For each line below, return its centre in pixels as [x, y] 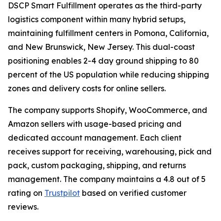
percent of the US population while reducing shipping [109, 74]
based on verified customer [133, 193]
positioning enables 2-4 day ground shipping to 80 [103, 61]
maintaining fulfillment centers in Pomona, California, [108, 33]
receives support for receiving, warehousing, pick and [110, 151]
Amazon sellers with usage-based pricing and [95, 124]
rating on [26, 193]
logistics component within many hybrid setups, [97, 19]
